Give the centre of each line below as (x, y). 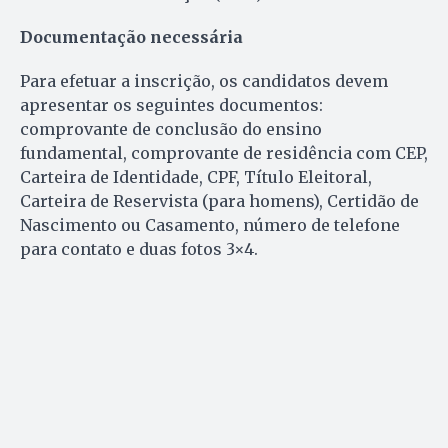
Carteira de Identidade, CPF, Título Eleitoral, (196, 176)
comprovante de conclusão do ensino (171, 128)
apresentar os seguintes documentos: (171, 104)
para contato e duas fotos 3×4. (139, 248)
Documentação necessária (131, 36)
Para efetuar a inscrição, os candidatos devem (204, 80)
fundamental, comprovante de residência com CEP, (224, 152)
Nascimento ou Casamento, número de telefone (210, 224)
